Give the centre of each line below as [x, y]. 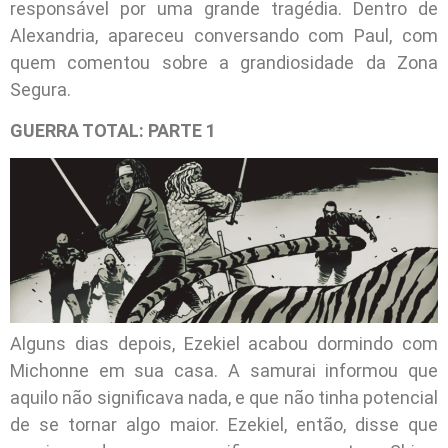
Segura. [40, 89]
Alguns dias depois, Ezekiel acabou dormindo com [224, 344]
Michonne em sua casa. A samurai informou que [224, 371]
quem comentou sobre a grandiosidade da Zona [224, 62]
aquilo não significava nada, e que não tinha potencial [224, 398]
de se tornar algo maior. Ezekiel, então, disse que [224, 425]
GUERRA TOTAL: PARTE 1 [115, 130]
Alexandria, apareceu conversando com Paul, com [224, 35]
